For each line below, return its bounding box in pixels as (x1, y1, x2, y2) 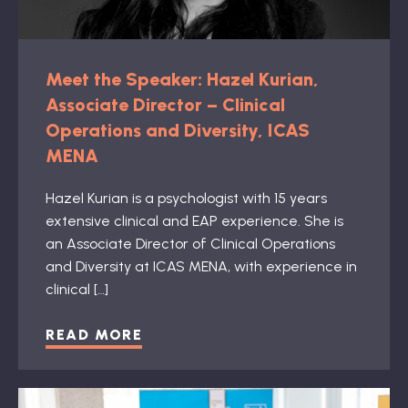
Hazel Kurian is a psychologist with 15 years (46, 189, 327, 207)
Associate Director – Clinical (46, 93, 285, 116)
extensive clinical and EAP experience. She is (46, 211, 343, 229)
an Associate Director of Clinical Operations (46, 234, 335, 252)
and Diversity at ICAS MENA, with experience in (46, 257, 357, 275)
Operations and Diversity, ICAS (46, 118, 310, 141)
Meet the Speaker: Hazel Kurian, (46, 67, 319, 90)
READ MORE (46, 325, 143, 343)
